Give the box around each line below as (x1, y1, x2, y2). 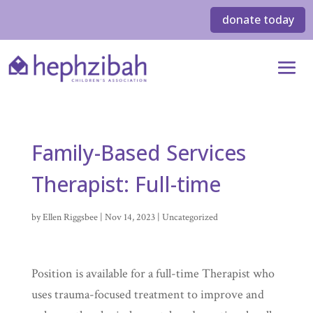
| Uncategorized (154, 211, 218, 224)
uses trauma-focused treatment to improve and (31, 286, 264, 303)
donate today (221, 11, 294, 27)
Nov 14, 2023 (104, 211, 155, 224)
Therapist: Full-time (31, 170, 221, 199)
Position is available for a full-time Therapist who (31, 265, 275, 282)
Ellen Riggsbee (42, 211, 98, 224)
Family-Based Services (31, 138, 246, 168)
